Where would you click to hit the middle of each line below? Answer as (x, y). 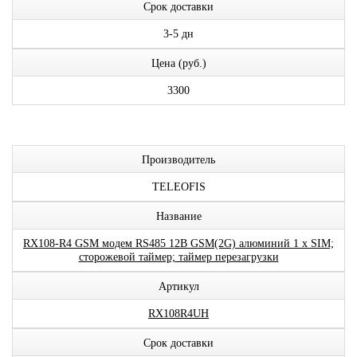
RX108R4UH (178, 314)
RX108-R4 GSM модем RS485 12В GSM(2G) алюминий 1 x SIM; (178, 243)
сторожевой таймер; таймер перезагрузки (178, 257)
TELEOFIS (178, 187)
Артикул (178, 286)
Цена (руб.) (178, 63)
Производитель (178, 160)
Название (178, 216)
